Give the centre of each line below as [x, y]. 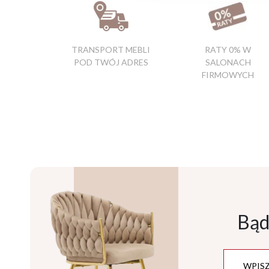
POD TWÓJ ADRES [111, 62]
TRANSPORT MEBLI [111, 50]
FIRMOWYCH [228, 75]
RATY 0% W [228, 50]
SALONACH [228, 62]
